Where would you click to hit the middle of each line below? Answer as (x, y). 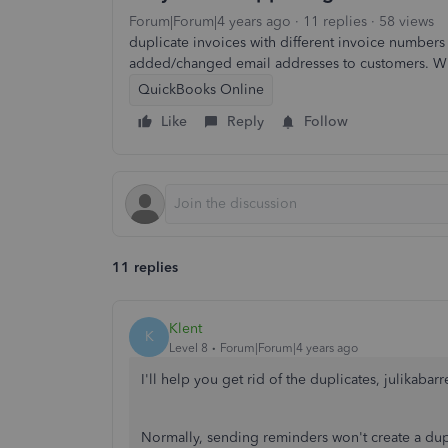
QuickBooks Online (201, 89)
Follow (326, 121)
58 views (406, 21)
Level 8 (188, 347)
